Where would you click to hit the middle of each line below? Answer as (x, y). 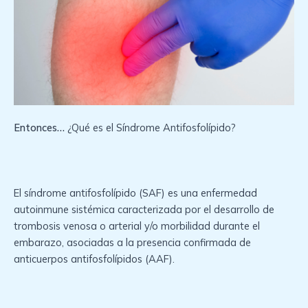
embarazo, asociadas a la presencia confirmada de (132, 243)
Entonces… (39, 128)
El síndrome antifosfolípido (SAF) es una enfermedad (135, 193)
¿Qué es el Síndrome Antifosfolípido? (152, 128)
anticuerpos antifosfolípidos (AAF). (96, 259)
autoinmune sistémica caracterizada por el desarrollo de (144, 210)
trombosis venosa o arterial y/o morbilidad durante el (137, 226)
